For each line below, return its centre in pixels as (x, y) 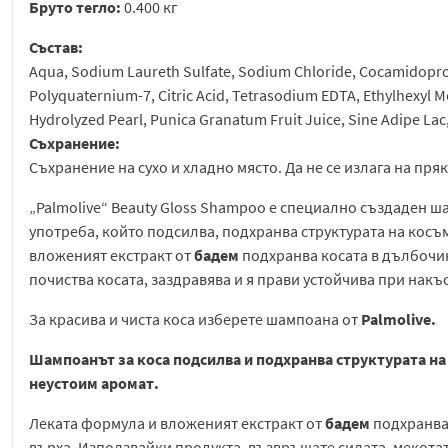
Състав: (56, 47)
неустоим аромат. (94, 383)
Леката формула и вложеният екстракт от (177, 423)
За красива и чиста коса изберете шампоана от (195, 319)
